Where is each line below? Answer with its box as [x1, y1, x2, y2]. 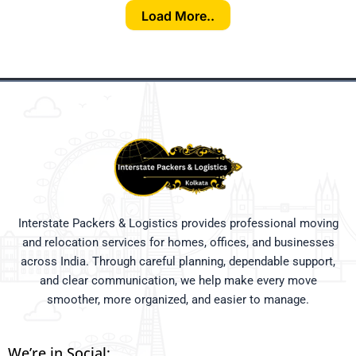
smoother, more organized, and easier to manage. [47, 292, 309, 307]
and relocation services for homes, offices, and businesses [21, 234, 335, 250]
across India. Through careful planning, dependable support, [21, 253, 335, 269]
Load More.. [141, 7, 215, 24]
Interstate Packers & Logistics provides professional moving [17, 215, 339, 230]
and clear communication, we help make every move [39, 273, 317, 288]
